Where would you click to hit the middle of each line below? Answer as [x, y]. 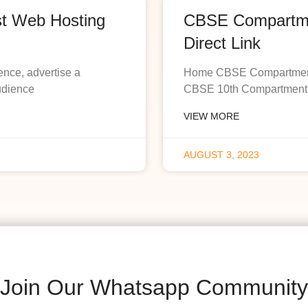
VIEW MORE [211, 117]
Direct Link [222, 43]
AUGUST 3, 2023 [221, 155]
